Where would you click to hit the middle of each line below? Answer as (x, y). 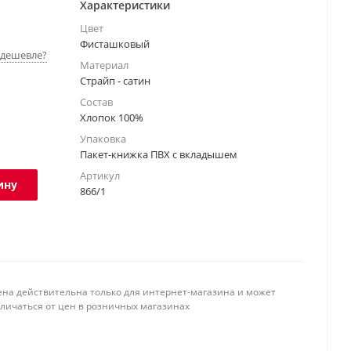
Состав (96, 102)
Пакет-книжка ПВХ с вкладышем (159, 154)
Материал (104, 65)
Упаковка (103, 139)
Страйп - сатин (115, 81)
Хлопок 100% (112, 118)
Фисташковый (115, 44)
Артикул (100, 175)
